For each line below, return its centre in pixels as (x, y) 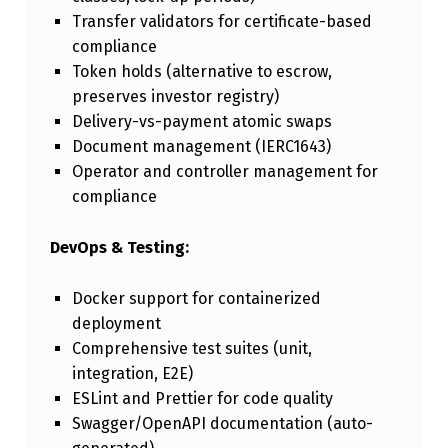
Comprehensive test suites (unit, (191, 348)
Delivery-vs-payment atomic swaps (201, 122)
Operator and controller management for (224, 172)
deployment (116, 323)
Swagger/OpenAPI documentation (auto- (222, 423)
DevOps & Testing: (119, 248)
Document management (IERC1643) (201, 147)
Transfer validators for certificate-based (221, 22)
